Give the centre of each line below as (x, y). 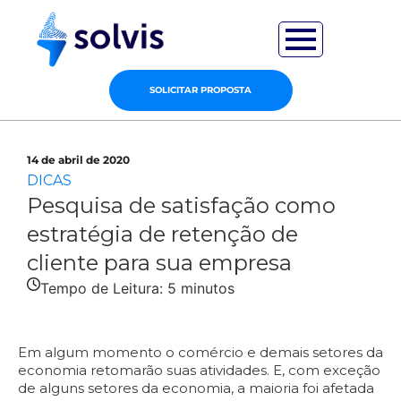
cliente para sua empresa (159, 262)
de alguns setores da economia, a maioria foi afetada (196, 388)
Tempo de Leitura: (102, 288)
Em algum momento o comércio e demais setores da (200, 352)
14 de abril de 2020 (78, 159)
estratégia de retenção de (162, 234)
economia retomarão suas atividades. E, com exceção (199, 370)
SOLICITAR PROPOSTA (200, 90)
